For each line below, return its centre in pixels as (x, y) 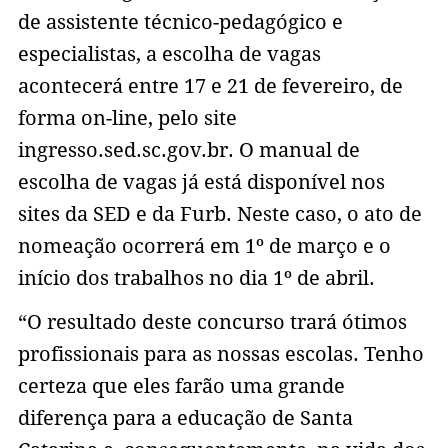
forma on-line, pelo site (127, 118)
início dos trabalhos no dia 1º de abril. (196, 278)
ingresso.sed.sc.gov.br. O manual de (188, 150)
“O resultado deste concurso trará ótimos (212, 322)
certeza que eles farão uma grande (181, 386)
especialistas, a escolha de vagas (169, 54)
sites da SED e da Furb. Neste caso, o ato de (219, 214)
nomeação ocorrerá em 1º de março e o (204, 246)
